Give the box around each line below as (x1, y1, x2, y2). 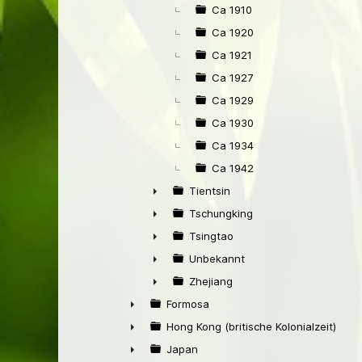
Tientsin (189, 184, 230, 197)
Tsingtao (189, 229, 234, 242)
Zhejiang (189, 275, 233, 288)
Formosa (166, 297, 209, 310)
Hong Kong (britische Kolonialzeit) (166, 320, 336, 333)
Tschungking (189, 207, 253, 220)
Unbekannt (189, 252, 245, 265)
